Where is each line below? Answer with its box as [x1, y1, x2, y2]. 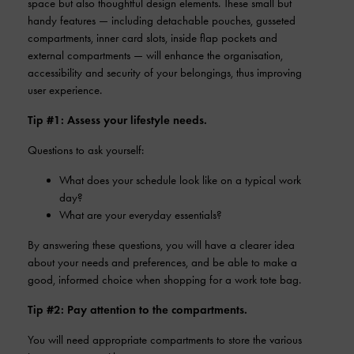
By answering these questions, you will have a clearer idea [28, 238, 295, 252]
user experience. [28, 83, 102, 97]
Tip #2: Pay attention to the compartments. [28, 303, 247, 317]
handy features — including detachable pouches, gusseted [28, 13, 296, 28]
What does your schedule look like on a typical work [59, 173, 301, 187]
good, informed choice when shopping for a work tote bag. [28, 273, 301, 287]
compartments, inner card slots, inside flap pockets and [28, 31, 277, 45]
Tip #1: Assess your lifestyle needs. [28, 113, 207, 127]
